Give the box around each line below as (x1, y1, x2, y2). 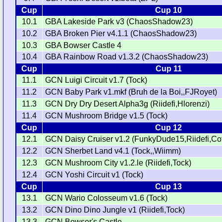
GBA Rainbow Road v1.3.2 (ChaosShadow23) (45, 52, 209, 61)
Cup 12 (155, 123, 182, 132)
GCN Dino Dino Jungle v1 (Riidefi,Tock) (45, 205, 185, 214)
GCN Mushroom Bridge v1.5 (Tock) (45, 111, 168, 120)
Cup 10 (155, 5, 182, 14)
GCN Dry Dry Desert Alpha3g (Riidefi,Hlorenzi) (45, 99, 210, 108)
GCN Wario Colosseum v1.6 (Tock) (45, 193, 168, 202)
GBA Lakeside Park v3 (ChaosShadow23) (45, 17, 193, 26)
